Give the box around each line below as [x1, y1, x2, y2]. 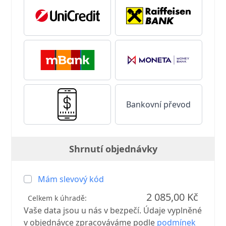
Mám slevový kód [38, 174, 104, 185]
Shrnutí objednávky [69, 143, 157, 155]
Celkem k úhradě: [28, 193, 87, 203]
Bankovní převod [126, 99, 191, 110]
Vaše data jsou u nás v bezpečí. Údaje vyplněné [24, 205, 202, 216]
